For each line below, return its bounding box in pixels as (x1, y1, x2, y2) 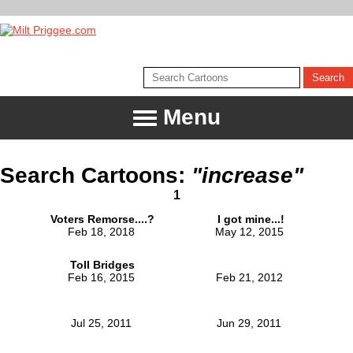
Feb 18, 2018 (67, 225, 138, 238)
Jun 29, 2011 (217, 316, 284, 329)
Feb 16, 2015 (67, 270, 138, 284)
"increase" (191, 162, 303, 188)
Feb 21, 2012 (215, 270, 286, 284)
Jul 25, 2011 (70, 316, 135, 329)
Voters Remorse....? (50, 212, 154, 225)
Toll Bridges (70, 258, 135, 271)
